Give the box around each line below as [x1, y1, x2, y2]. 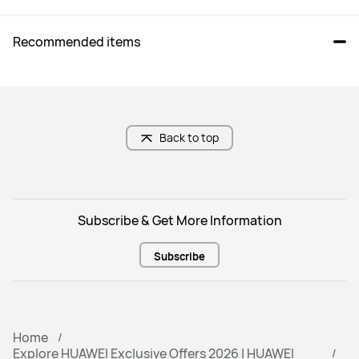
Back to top [159, 129, 219, 145]
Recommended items [13, 32, 140, 50]
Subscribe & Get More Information [77, 211, 282, 229]
